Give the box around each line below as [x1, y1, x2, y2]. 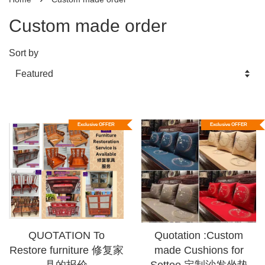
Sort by [9, 47, 38, 58]
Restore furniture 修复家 [9, 244, 124, 256]
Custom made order [9, 16, 167, 35]
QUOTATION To [28, 230, 105, 241]
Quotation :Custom [154, 230, 243, 241]
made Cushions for [154, 244, 244, 256]
